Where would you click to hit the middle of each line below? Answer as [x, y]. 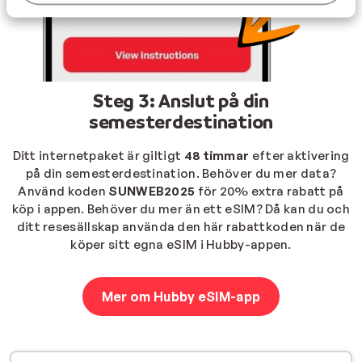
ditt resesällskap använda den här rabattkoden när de [181, 226]
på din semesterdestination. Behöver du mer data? [181, 173]
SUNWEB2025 [152, 191]
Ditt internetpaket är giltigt [98, 155]
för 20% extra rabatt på [269, 191]
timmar [226, 155]
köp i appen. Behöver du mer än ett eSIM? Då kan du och [181, 208]
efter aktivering [299, 155]
